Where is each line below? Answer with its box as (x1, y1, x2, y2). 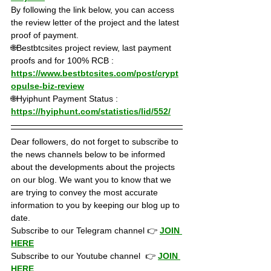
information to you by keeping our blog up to (11, 200, 182, 210)
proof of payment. (11, 30, 79, 40)
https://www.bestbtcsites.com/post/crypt (11, 68, 178, 78)
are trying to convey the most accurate (11, 188, 160, 197)
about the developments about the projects (11, 162, 177, 172)
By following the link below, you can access (11, 5, 177, 15)
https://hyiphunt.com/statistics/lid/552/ (11, 106, 171, 116)
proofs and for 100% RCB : (11, 56, 116, 65)
